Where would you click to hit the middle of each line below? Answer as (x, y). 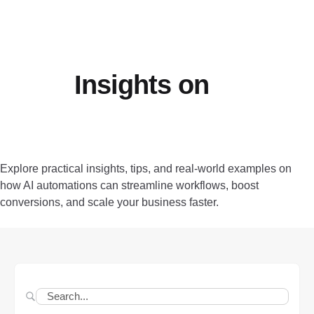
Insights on (141, 85)
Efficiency (157, 142)
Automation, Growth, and (157, 114)
